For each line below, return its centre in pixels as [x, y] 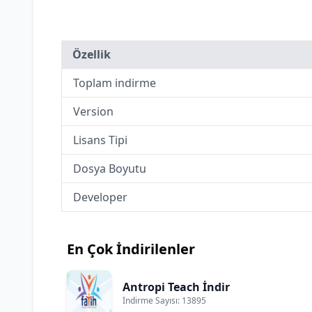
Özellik [92, 54]
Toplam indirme [115, 83]
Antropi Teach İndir [176, 287]
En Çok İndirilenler [131, 249]
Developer [100, 197]
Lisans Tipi [100, 140]
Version [93, 111]
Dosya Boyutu [110, 169]
